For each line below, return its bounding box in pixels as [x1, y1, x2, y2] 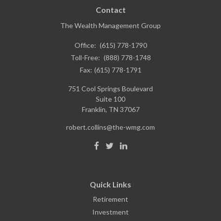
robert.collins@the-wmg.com [66, 122, 155, 131]
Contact [95, 4, 126, 14]
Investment [92, 207, 129, 216]
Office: [74, 40, 98, 49]
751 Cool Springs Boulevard [68, 84, 153, 93]
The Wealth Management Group [60, 21, 161, 30]
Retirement [93, 194, 128, 203]
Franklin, [81, 105, 107, 113]
